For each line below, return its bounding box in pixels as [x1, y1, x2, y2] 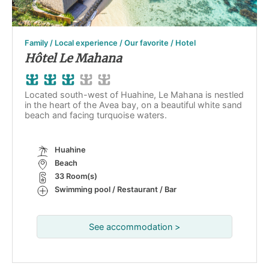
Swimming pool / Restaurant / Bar [55, 185, 177, 194]
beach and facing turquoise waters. [25, 110, 167, 120]
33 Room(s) [55, 172, 97, 181]
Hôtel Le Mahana [25, 51, 122, 65]
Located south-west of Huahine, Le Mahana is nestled [25, 89, 244, 100]
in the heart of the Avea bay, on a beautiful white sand [25, 100, 242, 110]
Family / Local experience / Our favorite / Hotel [25, 38, 196, 47]
